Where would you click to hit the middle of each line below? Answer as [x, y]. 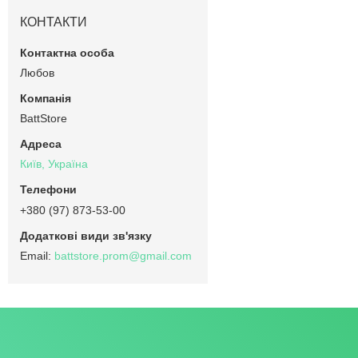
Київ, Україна [54, 164]
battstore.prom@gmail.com [123, 256]
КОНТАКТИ [54, 22]
